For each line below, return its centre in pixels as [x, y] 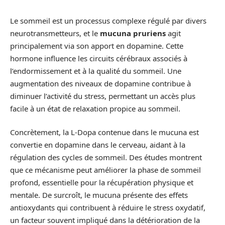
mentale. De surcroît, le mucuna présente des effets [99, 195]
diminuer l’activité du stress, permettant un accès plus [103, 96]
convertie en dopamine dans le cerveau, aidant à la [98, 145]
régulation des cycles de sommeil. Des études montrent [106, 157]
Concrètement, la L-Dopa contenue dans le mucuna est [104, 132]
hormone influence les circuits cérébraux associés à [99, 58]
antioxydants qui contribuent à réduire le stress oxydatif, [108, 207]
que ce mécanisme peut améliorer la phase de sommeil [105, 170]
